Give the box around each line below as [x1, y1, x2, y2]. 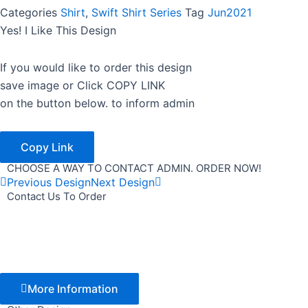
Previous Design [7, 175, 91, 189]
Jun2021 [208, 5, 252, 19]
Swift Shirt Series [91, 5, 181, 19]
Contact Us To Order [7, 189, 107, 203]
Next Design [91, 175, 155, 189]
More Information [27, 281, 118, 296]
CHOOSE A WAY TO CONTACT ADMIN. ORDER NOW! [7, 161, 261, 175]
